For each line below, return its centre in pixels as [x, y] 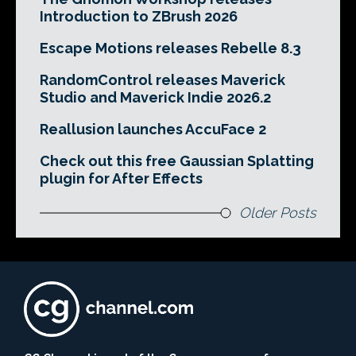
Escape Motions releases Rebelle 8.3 [170, 48]
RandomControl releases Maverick [163, 79]
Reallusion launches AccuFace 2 [153, 129]
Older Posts [278, 212]
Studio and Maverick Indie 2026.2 [155, 97]
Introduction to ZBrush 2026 [139, 16]
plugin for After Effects [121, 178]
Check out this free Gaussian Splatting [177, 161]
